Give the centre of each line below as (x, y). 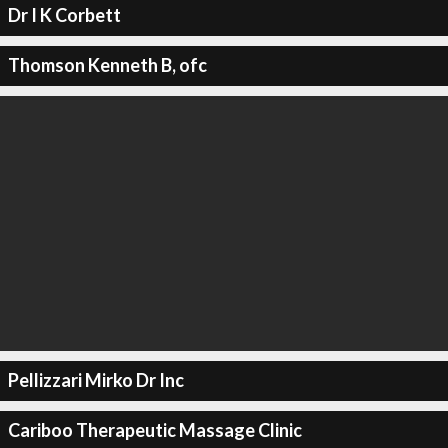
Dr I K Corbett (64, 15)
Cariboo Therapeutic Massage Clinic (154, 430)
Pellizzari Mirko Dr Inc (95, 380)
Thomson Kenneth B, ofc (107, 65)
